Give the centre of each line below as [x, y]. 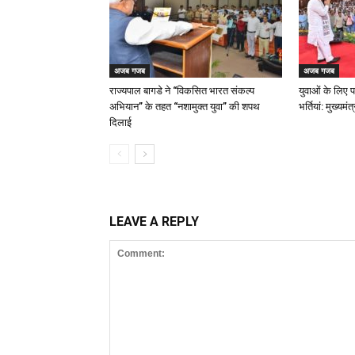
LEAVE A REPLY [154, 221]
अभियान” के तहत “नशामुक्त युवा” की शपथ [185, 107]
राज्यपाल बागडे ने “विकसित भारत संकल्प [182, 91]
